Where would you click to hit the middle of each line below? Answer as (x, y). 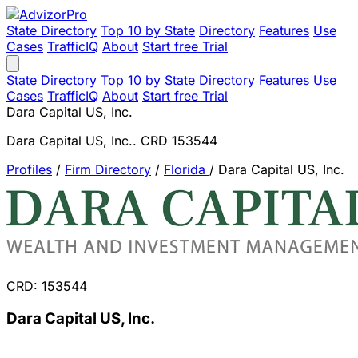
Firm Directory (108, 169)
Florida (187, 169)
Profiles (29, 169)
